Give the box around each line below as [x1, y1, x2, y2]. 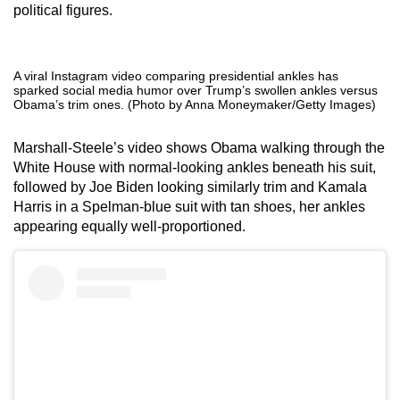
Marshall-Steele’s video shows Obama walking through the [13, 140, 385, 155]
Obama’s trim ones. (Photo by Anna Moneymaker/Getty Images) [13, 97, 376, 112]
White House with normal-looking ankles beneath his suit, [13, 160, 376, 175]
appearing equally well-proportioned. [13, 219, 246, 234]
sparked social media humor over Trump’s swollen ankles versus [13, 83, 378, 97]
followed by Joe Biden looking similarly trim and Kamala [13, 179, 367, 195]
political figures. [13, 3, 112, 18]
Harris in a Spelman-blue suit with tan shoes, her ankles [13, 199, 365, 214]
